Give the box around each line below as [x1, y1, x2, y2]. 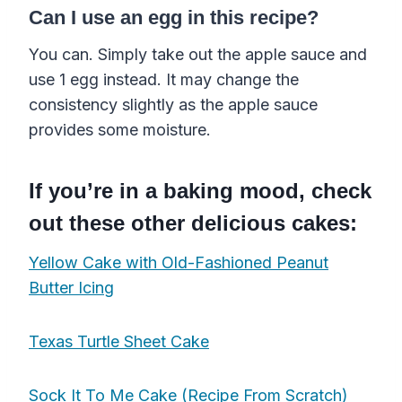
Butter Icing [29, 277, 114, 297]
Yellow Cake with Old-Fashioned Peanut [29, 252, 328, 272]
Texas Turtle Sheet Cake [29, 331, 209, 351]
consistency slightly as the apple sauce [29, 94, 318, 114]
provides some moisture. [29, 119, 211, 139]
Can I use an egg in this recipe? [29, 5, 319, 29]
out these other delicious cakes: [29, 210, 357, 235]
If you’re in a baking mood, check [29, 178, 371, 203]
